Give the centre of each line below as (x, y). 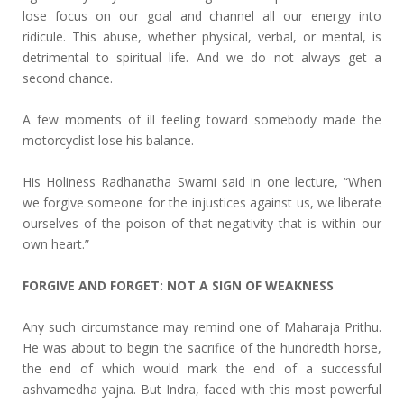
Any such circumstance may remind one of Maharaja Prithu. (202, 327)
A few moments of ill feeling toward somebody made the (202, 119)
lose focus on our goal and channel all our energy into (202, 16)
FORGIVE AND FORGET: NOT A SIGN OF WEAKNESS (178, 285)
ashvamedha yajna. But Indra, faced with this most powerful (202, 389)
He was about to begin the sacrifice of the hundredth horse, (202, 348)
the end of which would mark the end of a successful (202, 368)
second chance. (69, 78)
